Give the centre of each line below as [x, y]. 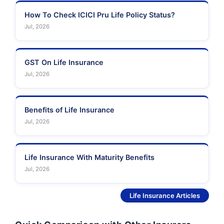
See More [104, 196]
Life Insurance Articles [165, 196]
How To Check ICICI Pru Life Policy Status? [100, 15]
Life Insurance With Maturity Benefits [89, 157]
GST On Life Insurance [64, 62]
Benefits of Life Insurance [69, 110]
